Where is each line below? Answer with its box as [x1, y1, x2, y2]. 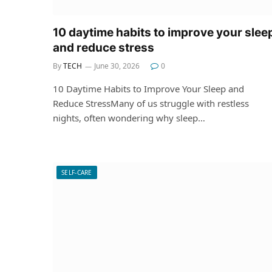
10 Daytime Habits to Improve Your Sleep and [53, 82, 244, 95]
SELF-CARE [61, 168, 92, 177]
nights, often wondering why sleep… [53, 111, 205, 124]
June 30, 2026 [94, 60, 140, 71]
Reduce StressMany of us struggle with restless [53, 97, 249, 109]
